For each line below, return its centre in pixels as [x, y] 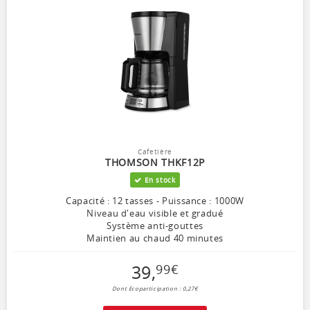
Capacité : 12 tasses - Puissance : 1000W [155, 200]
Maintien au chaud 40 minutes [155, 238]
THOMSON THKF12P [155, 162]
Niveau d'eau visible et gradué [155, 213]
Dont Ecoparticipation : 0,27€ [155, 288]
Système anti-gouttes [155, 225]
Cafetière [155, 151]
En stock [158, 180]
